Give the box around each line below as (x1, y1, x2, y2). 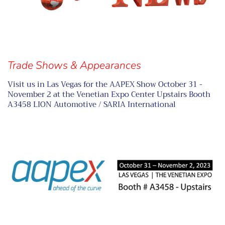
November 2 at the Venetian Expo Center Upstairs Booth (8, 87, 210, 101)
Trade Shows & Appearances (8, 58, 141, 72)
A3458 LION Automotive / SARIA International (8, 97, 176, 111)
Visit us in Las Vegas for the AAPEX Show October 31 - (8, 77, 202, 91)
